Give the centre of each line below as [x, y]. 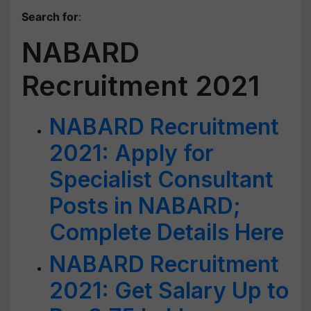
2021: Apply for [132, 153]
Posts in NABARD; [145, 206]
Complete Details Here [167, 232]
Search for [50, 17]
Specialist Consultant [161, 179]
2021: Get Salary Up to [169, 291]
